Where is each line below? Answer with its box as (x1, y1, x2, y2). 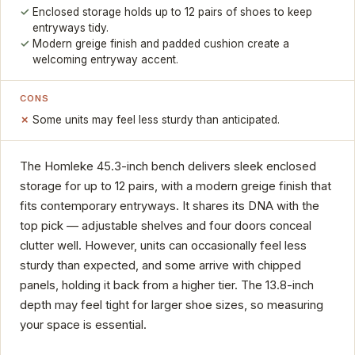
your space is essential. (20, 317, 147, 332)
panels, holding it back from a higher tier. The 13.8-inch (20, 277, 314, 292)
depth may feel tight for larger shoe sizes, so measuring (20, 297, 323, 312)
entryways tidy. (32, 21, 109, 35)
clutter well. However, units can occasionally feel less (20, 238, 307, 253)
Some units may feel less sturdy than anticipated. (32, 113, 281, 126)
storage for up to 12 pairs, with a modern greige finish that (20, 178, 331, 193)
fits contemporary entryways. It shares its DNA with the (20, 198, 319, 213)
